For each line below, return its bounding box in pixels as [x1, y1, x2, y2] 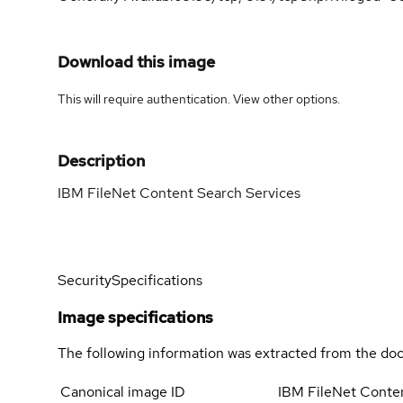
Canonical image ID [60, 381, 185, 401]
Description [58, 149, 145, 171]
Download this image [58, 50, 215, 72]
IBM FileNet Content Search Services [58, 183, 300, 202]
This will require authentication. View [58, 90, 263, 107]
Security [58, 271, 112, 290]
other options [263, 90, 337, 107]
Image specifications [58, 306, 213, 327]
